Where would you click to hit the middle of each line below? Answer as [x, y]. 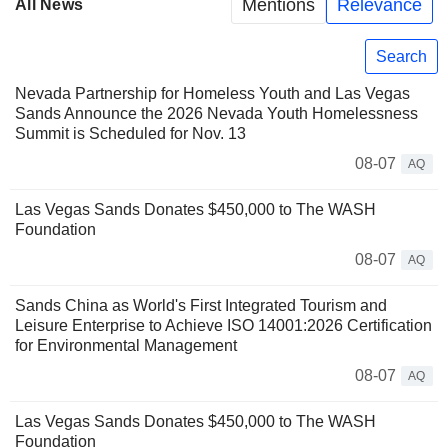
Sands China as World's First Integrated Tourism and [201, 306]
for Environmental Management [126, 346]
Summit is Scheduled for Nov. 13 [130, 134]
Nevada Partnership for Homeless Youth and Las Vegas [212, 94]
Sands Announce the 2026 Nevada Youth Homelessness [216, 114]
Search [401, 56]
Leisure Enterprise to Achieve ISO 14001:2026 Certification [223, 326]
